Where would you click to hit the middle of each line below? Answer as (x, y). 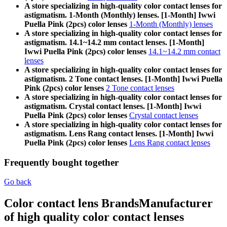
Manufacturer (176, 203)
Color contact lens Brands (71, 203)
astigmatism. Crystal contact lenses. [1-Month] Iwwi (113, 106)
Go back (18, 182)
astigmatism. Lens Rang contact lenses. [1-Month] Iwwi (119, 133)
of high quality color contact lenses (94, 217)
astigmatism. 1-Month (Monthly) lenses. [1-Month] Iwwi (120, 15)
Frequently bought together (61, 162)
